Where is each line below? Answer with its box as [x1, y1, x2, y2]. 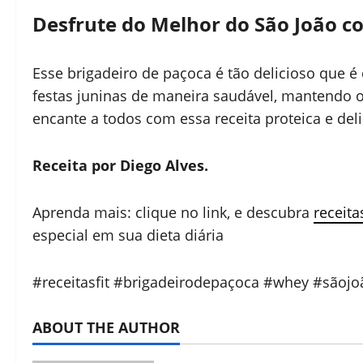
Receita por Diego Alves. [32, 155, 208, 175]
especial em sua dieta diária [32, 224, 224, 245]
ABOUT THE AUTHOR [32, 317, 180, 337]
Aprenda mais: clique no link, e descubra [32, 202, 314, 222]
